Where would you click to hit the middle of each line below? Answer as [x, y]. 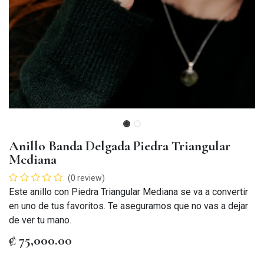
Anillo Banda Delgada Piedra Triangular [120, 146]
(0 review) [86, 178]
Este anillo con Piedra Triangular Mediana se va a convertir [128, 192]
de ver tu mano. [40, 220]
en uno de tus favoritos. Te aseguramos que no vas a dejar [128, 206]
